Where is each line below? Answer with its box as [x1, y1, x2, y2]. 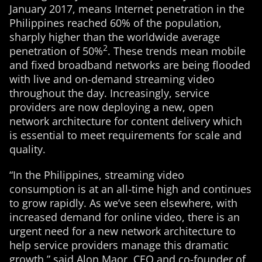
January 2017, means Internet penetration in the [9, 2, 244, 16]
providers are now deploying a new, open [9, 100, 213, 114]
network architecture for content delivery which [9, 114, 242, 128]
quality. [9, 142, 46, 156]
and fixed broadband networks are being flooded [9, 58, 250, 72]
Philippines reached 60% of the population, [9, 16, 222, 30]
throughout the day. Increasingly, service [9, 86, 209, 100]
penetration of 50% [9, 44, 103, 58]
